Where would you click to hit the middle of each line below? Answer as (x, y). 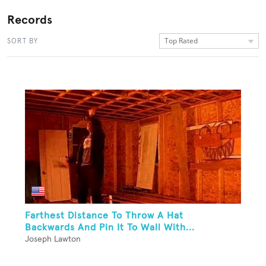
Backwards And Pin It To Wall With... (110, 228)
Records (30, 20)
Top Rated (181, 41)
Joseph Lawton (53, 240)
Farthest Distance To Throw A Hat (104, 216)
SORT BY (23, 41)
